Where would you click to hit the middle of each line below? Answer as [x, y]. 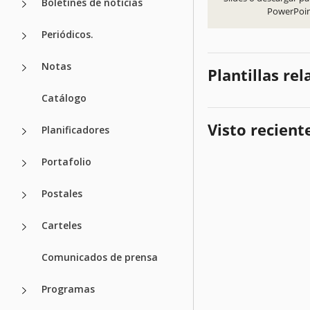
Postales [62, 193]
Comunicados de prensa [100, 257]
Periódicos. [67, 34]
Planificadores [75, 129]
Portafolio [66, 161]
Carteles [62, 225]
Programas [68, 289]
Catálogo [64, 98]
